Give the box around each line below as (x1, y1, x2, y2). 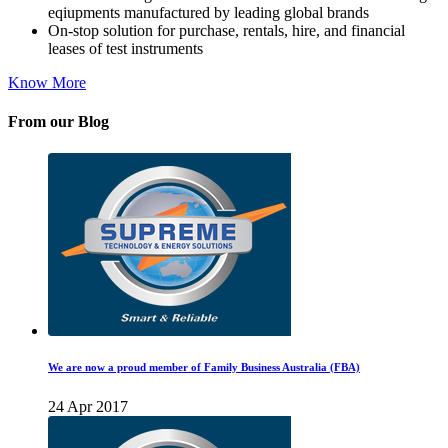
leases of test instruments (48, 40, 203, 58)
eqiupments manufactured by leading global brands (48, 4, 369, 22)
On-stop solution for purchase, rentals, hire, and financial (48, 22, 405, 40)
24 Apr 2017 (48, 397, 128, 415)
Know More (8, 74, 86, 92)
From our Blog (8, 113, 109, 131)
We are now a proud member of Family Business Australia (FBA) (48, 360, 360, 373)
